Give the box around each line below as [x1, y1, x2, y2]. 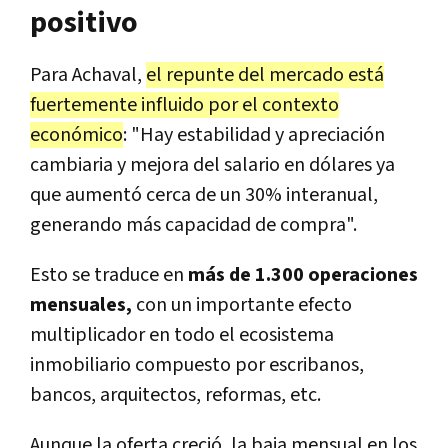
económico [30, 121, 123, 148]
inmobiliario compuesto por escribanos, [30, 351, 364, 378]
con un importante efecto [132, 291, 352, 318]
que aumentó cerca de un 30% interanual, [30, 181, 378, 208]
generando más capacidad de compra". [30, 211, 357, 238]
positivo [30, 2, 138, 43]
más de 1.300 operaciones [188, 261, 418, 288]
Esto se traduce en [30, 261, 188, 288]
